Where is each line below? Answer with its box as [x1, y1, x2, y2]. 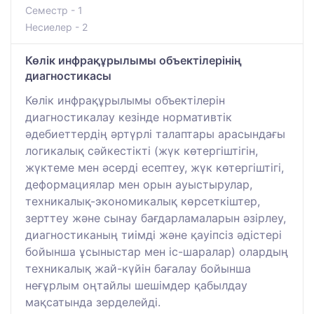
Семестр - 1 [25, 4, 83, 17]
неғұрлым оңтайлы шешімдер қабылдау [25, 278, 247, 293]
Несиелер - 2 [25, 21, 88, 34]
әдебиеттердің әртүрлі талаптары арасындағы [25, 127, 285, 142]
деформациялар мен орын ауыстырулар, [25, 177, 252, 192]
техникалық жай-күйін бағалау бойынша [25, 261, 251, 276]
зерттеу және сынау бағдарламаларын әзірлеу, [25, 211, 286, 226]
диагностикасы [25, 69, 111, 83]
